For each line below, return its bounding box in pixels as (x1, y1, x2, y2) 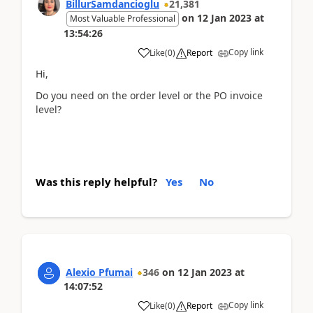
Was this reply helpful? (36, 175, 157, 189)
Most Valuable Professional (70, 13, 175, 24)
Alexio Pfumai (66, 265, 133, 279)
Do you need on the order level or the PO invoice (36, 88, 263, 102)
